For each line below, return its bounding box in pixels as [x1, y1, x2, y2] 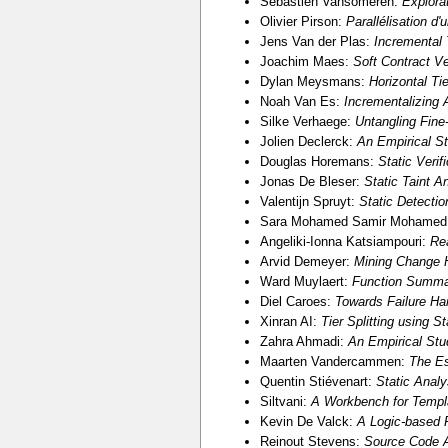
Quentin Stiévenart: [259, 373, 376, 389]
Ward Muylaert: [259, 273, 352, 289]
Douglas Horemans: [259, 153, 378, 169]
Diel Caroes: [259, 293, 335, 309]
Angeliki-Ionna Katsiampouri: [259, 233, 430, 249]
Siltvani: [259, 393, 311, 409]
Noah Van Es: [259, 93, 344, 109]
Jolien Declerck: [259, 133, 357, 149]
